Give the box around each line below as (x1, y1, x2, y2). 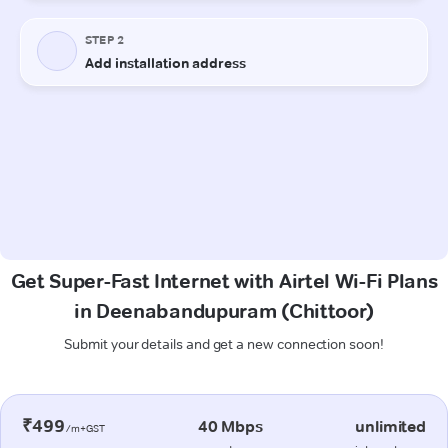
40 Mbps (197, 416, 263, 436)
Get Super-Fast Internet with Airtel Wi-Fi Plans (10, 268, 438, 293)
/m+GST (64, 421, 106, 435)
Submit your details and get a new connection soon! (64, 334, 384, 353)
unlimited (355, 416, 426, 436)
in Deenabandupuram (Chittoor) (73, 298, 375, 323)
